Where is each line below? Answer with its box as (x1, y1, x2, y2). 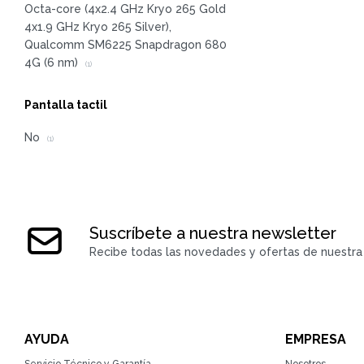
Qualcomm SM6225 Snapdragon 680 (24, 38, 227, 52)
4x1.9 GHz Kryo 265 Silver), (24, 20, 171, 34)
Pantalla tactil (24, 98, 107, 112)
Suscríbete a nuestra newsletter (89, 223, 336, 244)
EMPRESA (285, 331, 346, 348)
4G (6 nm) (24, 56, 81, 70)
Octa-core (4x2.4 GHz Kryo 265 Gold (24, 2, 226, 16)
